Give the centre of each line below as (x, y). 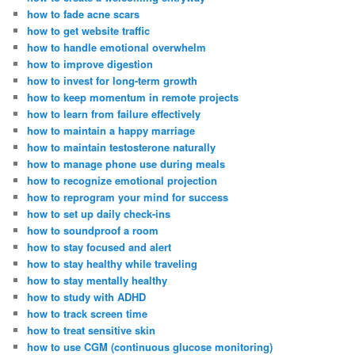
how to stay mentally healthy (97, 281)
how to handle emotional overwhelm (117, 48)
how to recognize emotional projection (122, 181)
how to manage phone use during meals (126, 164)
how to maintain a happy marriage (111, 131)
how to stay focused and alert (99, 247)
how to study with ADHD (87, 297)
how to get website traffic (89, 31)
